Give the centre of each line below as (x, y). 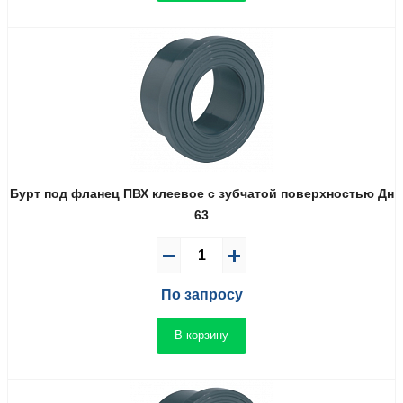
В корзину (201, 335)
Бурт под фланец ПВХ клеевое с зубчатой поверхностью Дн (201, 194)
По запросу (201, 295)
